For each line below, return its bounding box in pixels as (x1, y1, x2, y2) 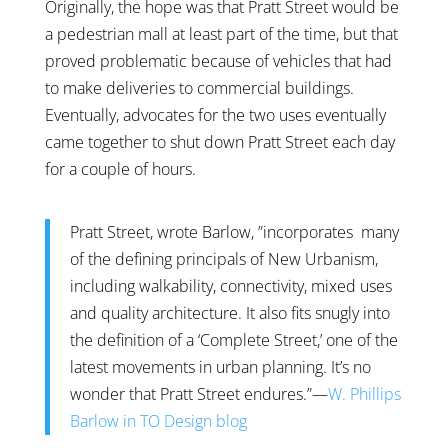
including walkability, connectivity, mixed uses (69, 275, 392, 298)
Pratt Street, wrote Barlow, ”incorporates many (69, 221, 399, 244)
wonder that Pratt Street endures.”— (69, 383, 328, 406)
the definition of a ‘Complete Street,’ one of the (69, 329, 398, 352)
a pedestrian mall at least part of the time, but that (44, 23, 398, 46)
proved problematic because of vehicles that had (44, 50, 392, 73)
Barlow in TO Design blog (69, 410, 247, 433)
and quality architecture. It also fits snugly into (69, 302, 390, 325)
